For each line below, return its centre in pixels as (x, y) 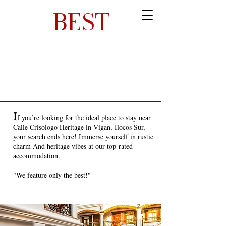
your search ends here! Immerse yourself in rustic (83, 136)
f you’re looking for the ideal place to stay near (84, 117)
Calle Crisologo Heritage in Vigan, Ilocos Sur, (79, 127)
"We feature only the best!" (52, 175)
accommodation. (37, 156)
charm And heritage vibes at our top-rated (73, 146)
